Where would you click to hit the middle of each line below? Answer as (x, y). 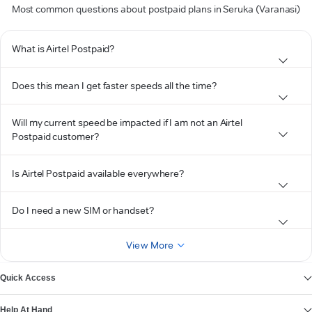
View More (150, 245)
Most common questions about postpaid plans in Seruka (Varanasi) (156, 9)
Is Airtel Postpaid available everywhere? (98, 173)
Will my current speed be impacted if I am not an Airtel (127, 123)
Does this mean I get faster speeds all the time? (114, 86)
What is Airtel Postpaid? (63, 49)
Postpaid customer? (55, 136)
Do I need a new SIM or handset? (83, 210)
